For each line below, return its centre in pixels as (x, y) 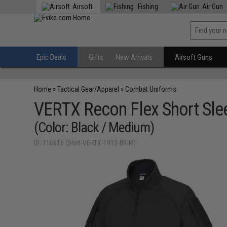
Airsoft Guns (194, 57)
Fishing (147, 7)
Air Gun (213, 7)
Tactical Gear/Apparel (88, 89)
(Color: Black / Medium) (94, 127)
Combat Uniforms (151, 89)
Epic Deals (52, 57)
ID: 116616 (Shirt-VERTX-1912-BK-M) (85, 143)
